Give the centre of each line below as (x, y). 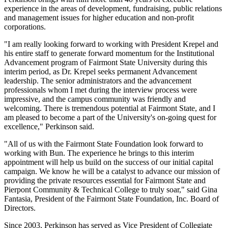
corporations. (25, 26)
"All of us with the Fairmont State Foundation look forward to (104, 144)
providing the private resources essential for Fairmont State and (105, 180)
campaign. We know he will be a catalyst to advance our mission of (112, 171)
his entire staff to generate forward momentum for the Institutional (109, 53)
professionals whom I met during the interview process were (101, 90)
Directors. (20, 208)
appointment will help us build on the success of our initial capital (109, 162)
